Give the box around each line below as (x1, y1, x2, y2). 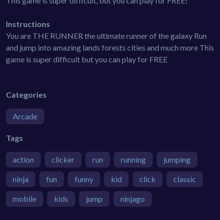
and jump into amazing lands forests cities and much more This (6, 42, 214, 52)
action (13, 154, 34, 164)
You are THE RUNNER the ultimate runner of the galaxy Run (6, 30, 207, 40)
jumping (164, 154, 191, 164)
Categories (6, 89, 47, 99)
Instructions (6, 19, 50, 28)
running (121, 154, 146, 164)
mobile (13, 193, 36, 203)
